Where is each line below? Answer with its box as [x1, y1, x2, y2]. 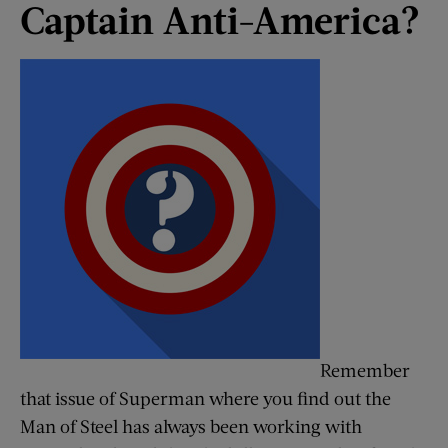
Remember [320, 358, 410, 381]
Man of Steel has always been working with [20, 414, 362, 437]
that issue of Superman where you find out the [20, 386, 391, 409]
